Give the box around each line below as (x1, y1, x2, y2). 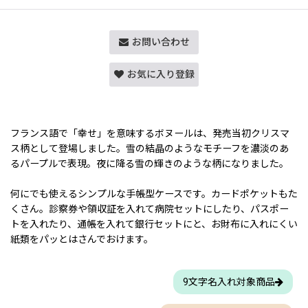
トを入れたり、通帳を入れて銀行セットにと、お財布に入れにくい (10, 219, 298, 230)
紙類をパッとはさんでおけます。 (10, 234, 153, 245)
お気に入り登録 (126, 68, 195, 80)
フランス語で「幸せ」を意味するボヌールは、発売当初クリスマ (10, 127, 289, 139)
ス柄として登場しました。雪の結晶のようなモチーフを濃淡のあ (10, 142, 289, 154)
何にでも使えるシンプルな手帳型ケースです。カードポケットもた (10, 188, 298, 200)
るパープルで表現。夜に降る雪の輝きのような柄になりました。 (10, 157, 289, 169)
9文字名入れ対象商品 (182, 276, 275, 287)
